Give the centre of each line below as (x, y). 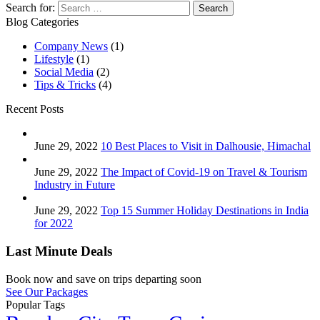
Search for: (30, 8)
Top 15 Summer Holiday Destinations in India (205, 211)
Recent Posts (35, 109)
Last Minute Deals (59, 251)
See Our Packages (47, 291)
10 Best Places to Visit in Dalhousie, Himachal (206, 146)
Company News (71, 46)
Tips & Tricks (65, 85)
